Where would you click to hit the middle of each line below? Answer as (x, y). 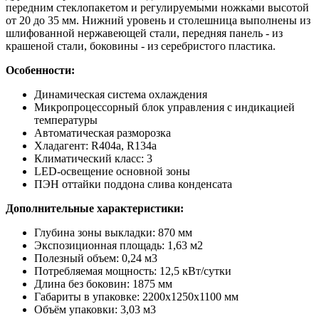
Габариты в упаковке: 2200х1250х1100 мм (136, 296)
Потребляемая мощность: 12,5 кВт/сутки (133, 271)
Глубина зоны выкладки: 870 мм (113, 232)
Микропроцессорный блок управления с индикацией (164, 107)
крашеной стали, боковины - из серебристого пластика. (141, 46)
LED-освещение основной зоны (112, 171)
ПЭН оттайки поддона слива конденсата (133, 184)
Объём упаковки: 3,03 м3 (95, 309)
